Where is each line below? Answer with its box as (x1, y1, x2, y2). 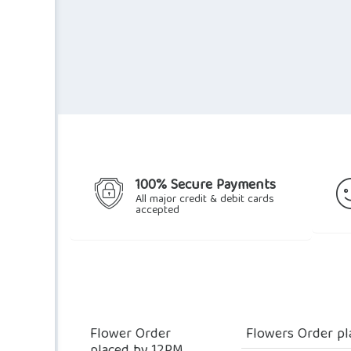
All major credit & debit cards (136, 190, 274, 209)
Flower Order (90, 322, 171, 347)
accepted (136, 201, 179, 220)
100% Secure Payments (136, 173, 276, 198)
